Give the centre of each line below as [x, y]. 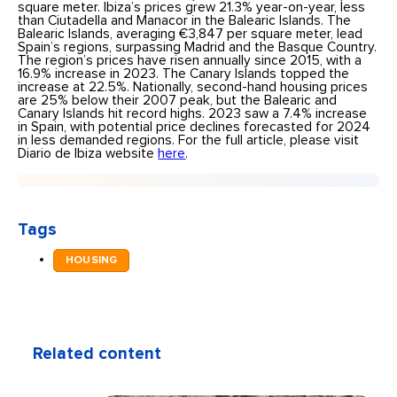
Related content [97, 354]
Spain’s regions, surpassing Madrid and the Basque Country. [198, 48]
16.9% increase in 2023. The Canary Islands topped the [184, 74]
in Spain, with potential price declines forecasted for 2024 [195, 128]
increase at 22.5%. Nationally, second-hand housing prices [193, 88]
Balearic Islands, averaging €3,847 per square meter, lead [191, 35]
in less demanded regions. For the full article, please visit [189, 141]
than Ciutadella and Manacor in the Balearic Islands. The [185, 21]
